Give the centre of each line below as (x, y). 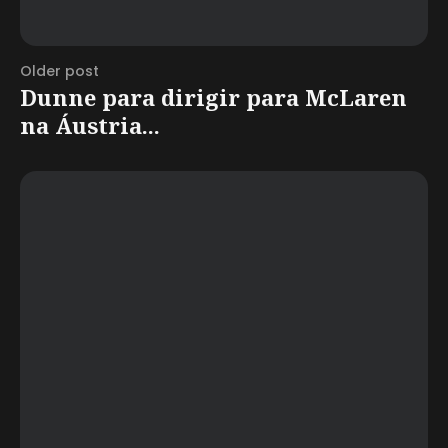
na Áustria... (90, 124)
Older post (59, 70)
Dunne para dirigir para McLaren (213, 96)
